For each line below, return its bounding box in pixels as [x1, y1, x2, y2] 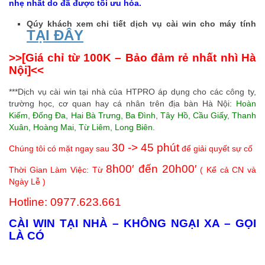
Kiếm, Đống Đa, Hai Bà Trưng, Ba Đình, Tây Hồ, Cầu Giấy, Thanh [9, 111, 256, 121]
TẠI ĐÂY [27, 27, 83, 44]
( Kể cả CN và [196, 165, 257, 175]
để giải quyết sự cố [179, 144, 253, 154]
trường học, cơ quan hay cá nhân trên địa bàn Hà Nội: [9, 99, 236, 109]
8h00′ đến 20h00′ [106, 163, 197, 176]
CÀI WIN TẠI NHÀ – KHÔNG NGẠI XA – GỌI [9, 217, 256, 230]
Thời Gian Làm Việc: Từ [9, 165, 106, 175]
